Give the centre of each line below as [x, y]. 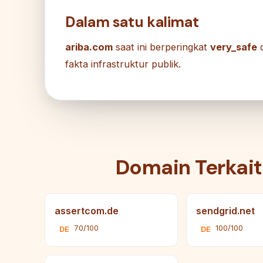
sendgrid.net [226, 211]
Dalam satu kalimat [132, 22]
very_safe [234, 47]
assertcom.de [87, 211]
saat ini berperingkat [161, 47]
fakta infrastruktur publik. [123, 64]
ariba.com [89, 47]
